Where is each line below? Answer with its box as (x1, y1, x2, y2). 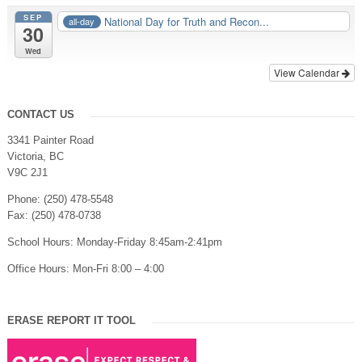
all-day (69, 15, 95, 28)
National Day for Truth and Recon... (104, 13, 269, 29)
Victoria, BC (6, 149, 64, 162)
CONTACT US (6, 107, 74, 120)
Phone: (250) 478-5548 (6, 192, 113, 205)
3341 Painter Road (6, 133, 94, 146)
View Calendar (274, 65, 343, 79)
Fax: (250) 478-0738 (6, 208, 101, 221)
